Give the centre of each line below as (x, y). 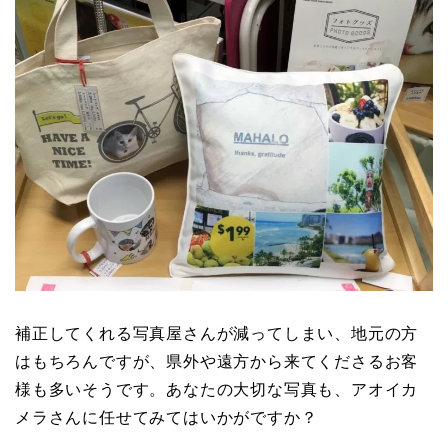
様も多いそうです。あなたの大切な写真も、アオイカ (217, 389)
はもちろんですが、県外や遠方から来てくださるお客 (217, 361)
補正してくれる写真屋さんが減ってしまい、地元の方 (217, 333)
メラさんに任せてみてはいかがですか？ (166, 417)
